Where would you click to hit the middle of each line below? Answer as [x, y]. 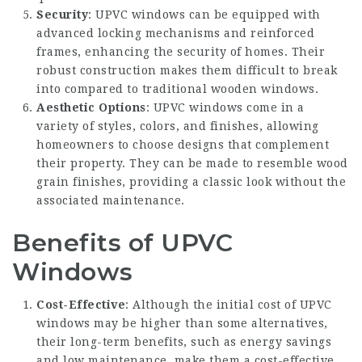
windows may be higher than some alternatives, [182, 323]
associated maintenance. [111, 200]
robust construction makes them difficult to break [187, 70]
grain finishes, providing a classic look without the [191, 181]
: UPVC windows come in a [225, 107]
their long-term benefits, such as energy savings [184, 342]
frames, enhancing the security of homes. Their [181, 51]
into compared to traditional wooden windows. [177, 88]
